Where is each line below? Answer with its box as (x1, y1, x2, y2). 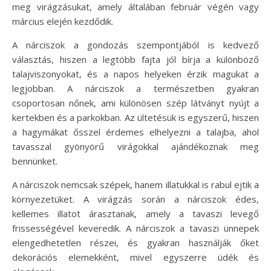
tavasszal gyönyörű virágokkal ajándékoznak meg (12, 140, 259, 152)
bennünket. (12, 154, 57, 167)
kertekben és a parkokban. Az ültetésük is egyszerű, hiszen (12, 111, 259, 123)
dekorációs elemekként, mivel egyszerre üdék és (12, 250, 259, 263)
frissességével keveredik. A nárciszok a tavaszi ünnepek (12, 221, 259, 234)
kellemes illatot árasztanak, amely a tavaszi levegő (12, 207, 259, 220)
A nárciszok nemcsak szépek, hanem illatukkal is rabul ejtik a (12, 178, 259, 191)
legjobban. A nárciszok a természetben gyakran (12, 82, 259, 94)
